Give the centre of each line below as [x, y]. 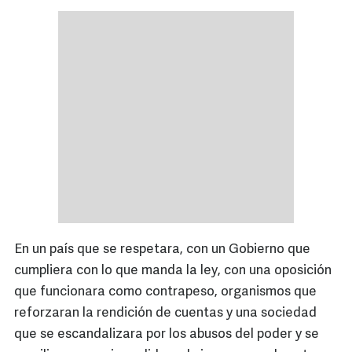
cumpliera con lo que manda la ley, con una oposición [173, 271]
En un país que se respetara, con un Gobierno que [162, 250]
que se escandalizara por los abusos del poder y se [167, 335]
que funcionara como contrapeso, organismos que [165, 292]
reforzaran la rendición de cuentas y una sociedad [165, 313]
